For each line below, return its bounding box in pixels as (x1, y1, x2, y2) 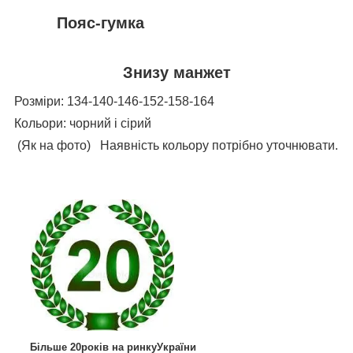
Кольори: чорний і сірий (14, 117, 151, 131)
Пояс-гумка (14, 14, 338, 32)
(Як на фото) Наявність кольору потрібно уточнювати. (14, 139, 338, 153)
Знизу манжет (14, 64, 236, 82)
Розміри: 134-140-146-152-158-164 (14, 95, 214, 109)
